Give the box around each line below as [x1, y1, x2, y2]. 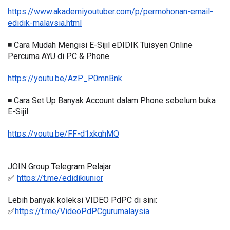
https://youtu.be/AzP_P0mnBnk [8, 73, 124, 84]
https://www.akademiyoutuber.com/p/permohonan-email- [8, 7, 213, 17]
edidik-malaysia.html [8, 18, 82, 28]
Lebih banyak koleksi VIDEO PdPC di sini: [8, 195, 157, 205]
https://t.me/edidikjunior [17, 173, 103, 183]
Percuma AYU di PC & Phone [8, 51, 109, 62]
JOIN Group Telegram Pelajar [8, 162, 111, 172]
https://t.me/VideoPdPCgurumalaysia [15, 206, 149, 217]
